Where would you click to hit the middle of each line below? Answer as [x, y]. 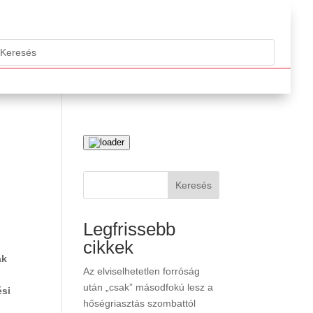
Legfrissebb [130, 229]
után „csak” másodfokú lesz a [148, 287]
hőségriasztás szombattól [140, 303]
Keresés [193, 185]
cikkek [109, 247]
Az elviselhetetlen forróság [142, 271]
